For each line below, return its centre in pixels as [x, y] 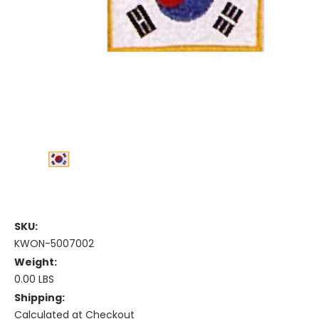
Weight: [36, 262]
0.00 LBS [34, 279]
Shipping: [40, 298]
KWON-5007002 [54, 244]
